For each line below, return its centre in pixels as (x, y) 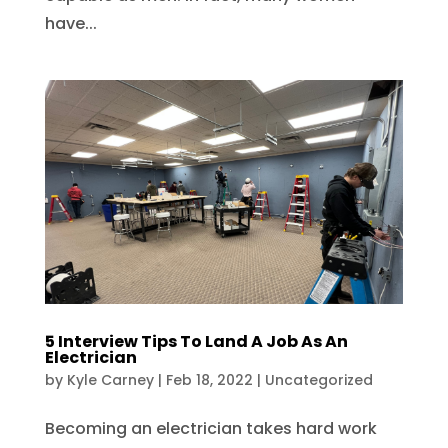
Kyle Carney (110, 380)
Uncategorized (318, 380)
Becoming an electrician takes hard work (210, 428)
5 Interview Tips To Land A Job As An (196, 341)
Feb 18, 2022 (209, 380)
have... (70, 23)
